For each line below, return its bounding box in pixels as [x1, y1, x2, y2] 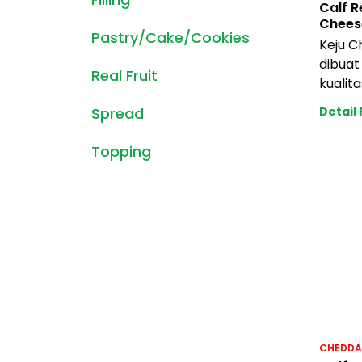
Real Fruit [91, 65, 158, 86]
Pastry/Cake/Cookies [91, 27, 250, 48]
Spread [91, 103, 144, 124]
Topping [91, 141, 151, 162]
